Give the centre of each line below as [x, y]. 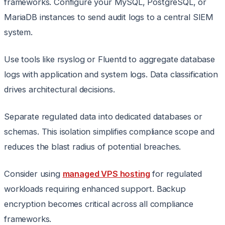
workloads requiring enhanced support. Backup [95, 189]
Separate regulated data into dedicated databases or [103, 117]
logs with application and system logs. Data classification [111, 75]
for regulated [176, 174]
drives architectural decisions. [60, 90]
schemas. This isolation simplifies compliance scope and [109, 132]
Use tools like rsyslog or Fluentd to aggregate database [109, 60]
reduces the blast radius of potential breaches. [93, 147]
